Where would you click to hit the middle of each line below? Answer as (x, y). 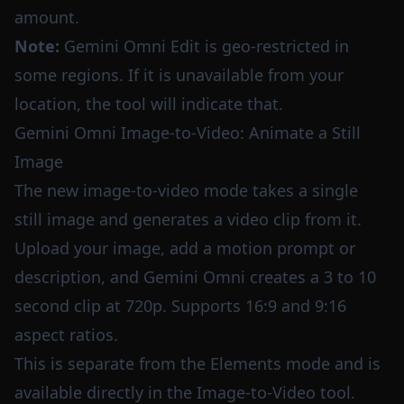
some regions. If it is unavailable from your (179, 75)
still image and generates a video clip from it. (188, 219)
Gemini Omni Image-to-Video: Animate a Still (188, 133)
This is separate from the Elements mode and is (197, 363)
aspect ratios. (66, 335)
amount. (47, 17)
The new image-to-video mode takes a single (186, 190)
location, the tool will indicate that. (149, 104)
